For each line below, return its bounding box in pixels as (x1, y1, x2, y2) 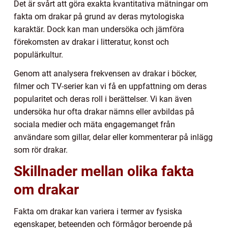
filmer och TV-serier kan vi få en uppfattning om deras (14, 81, 207, 92)
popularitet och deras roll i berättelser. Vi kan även (14, 94, 192, 104)
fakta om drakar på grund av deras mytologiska (14, 12, 184, 22)
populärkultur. (14, 50, 63, 60)
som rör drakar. (14, 145, 68, 155)
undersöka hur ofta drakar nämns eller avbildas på (14, 107, 194, 117)
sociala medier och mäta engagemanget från (14, 120, 175, 130)
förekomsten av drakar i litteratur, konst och (14, 37, 169, 47)
